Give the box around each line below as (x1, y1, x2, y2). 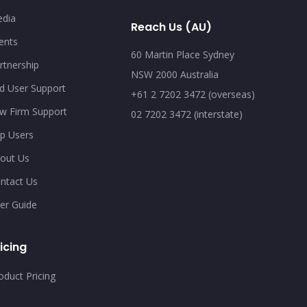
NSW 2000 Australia (130, 68, 219, 81)
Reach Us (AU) (130, 19, 212, 35)
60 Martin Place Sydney (130, 48, 234, 61)
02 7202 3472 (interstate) (130, 108, 243, 121)
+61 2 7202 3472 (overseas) (130, 88, 255, 101)
